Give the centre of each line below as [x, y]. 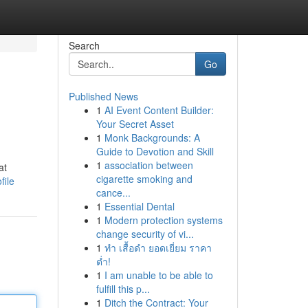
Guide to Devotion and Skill [155, 151]
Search [84, 45]
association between [148, 165]
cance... [113, 192]
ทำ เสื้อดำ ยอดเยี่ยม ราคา [158, 247]
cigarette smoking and [144, 179]
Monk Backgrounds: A [152, 137]
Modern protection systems [163, 220]
